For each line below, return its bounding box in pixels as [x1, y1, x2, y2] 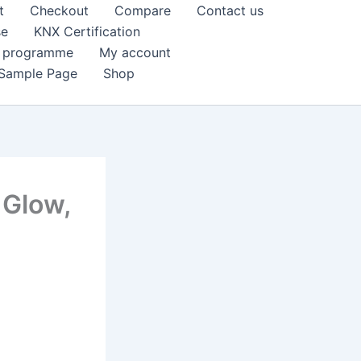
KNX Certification [34, 23, 140, 39]
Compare [114, 2, 171, 19]
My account [99, 44, 171, 60]
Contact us [197, 2, 263, 19]
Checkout [30, 2, 89, 19]
